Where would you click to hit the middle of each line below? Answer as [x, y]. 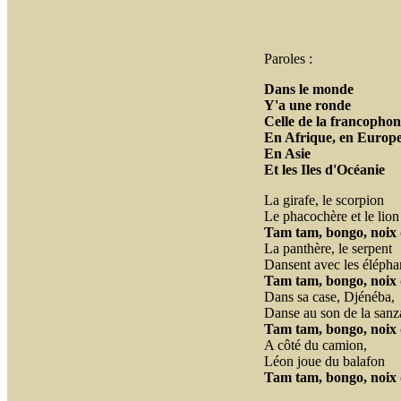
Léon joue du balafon [324, 361]
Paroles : [288, 59]
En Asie [287, 154]
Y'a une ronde [307, 105]
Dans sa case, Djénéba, [329, 297]
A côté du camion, [315, 345]
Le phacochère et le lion [331, 216]
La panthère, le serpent [328, 248]
